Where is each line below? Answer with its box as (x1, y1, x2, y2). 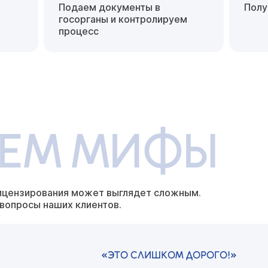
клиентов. (73, 198, 121, 211)
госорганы (59, 13, 109, 25)
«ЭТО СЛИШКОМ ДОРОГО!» (101, 248, 237, 261)
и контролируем (108, 13, 188, 25)
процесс (59, 25, 99, 37)
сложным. (151, 186, 201, 199)
